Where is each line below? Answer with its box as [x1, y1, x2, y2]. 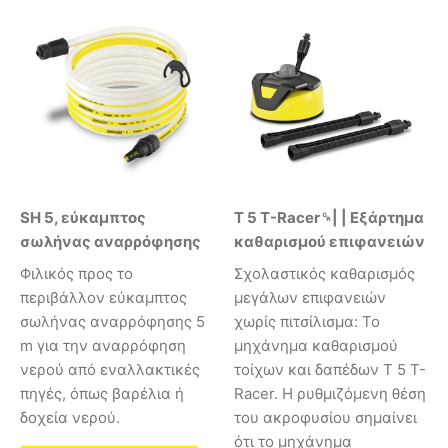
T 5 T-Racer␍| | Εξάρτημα [234, 208, 424, 228]
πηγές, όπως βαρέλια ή [20, 383, 184, 403]
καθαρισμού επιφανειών [234, 232, 425, 252]
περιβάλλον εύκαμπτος [20, 287, 187, 307]
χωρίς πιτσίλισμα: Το [234, 311, 380, 331]
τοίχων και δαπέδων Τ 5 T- [234, 359, 426, 379]
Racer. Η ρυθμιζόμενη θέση [234, 383, 426, 403]
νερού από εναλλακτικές [20, 359, 200, 379]
